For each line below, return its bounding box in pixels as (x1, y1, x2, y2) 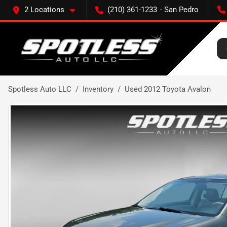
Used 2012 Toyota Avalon (125, 85, 211, 94)
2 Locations (24, 5, 64, 14)
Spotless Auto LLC (8, 85, 71, 94)
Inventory (83, 85, 113, 94)
